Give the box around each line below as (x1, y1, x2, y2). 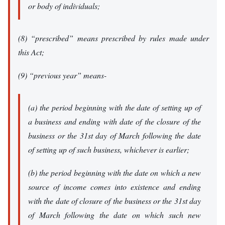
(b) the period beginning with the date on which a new (28, 167, 201, 178)
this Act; (18, 46, 44, 57)
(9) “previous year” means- (18, 70, 106, 81)
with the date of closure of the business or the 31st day (28, 195, 201, 206)
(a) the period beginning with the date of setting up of (28, 101, 201, 113)
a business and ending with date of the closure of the (28, 116, 201, 127)
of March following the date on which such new (28, 209, 201, 220)
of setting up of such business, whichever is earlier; (28, 144, 189, 155)
